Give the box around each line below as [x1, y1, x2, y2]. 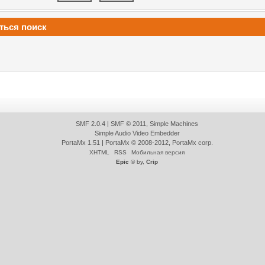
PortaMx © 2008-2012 [105, 139, 169, 147]
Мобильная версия [131, 149, 185, 156]
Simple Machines [150, 120, 198, 128]
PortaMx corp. [172, 139, 213, 147]
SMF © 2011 [111, 120, 146, 128]
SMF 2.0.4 [76, 120, 105, 128]
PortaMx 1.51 [61, 139, 100, 147]
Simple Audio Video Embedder [94, 130, 180, 137]
